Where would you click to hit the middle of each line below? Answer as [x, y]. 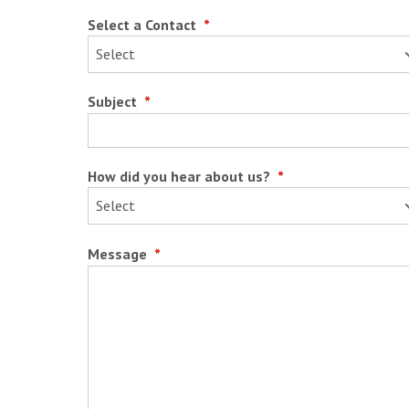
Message [119, 253]
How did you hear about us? [180, 177]
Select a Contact [143, 25]
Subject [114, 102]
